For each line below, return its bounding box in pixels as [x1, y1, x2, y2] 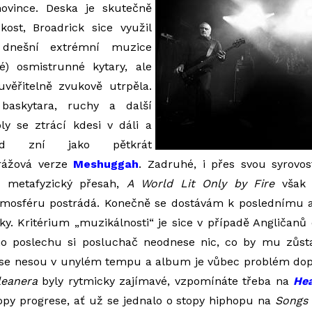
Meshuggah [73, 157, 139, 171]
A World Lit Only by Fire [126, 177, 275, 190]
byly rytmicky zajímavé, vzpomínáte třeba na [37, 274, 294, 288]
